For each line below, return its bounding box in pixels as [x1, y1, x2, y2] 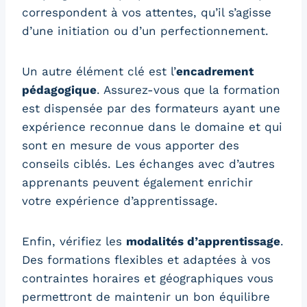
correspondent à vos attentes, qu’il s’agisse [22, 5, 271, 19]
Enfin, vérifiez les [22, 234, 126, 248]
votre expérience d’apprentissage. [22, 193, 218, 208]
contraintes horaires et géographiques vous [22, 271, 273, 285]
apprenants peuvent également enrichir [22, 175, 253, 189]
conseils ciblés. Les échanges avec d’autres [22, 156, 275, 171]
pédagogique [22, 82, 97, 97]
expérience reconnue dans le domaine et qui [22, 119, 282, 134]
